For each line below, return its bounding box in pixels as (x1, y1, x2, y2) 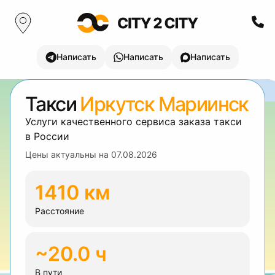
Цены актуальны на (25, 149, 111, 160)
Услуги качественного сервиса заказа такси (25, 115, 242, 128)
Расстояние (35, 206, 84, 216)
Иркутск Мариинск (80, 92, 249, 116)
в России (25, 130, 69, 142)
